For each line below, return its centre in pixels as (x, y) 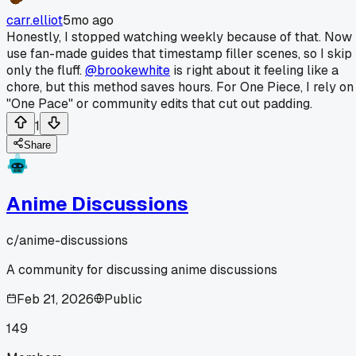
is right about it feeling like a (254, 70)
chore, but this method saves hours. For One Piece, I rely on (180, 87)
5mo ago (88, 20)
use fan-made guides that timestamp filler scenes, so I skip (179, 53)
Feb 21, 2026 (55, 299)
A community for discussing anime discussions (142, 269)
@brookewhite (128, 70)
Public (123, 299)
